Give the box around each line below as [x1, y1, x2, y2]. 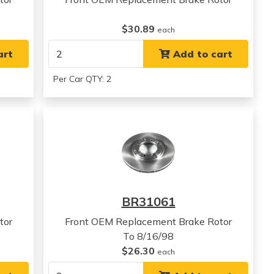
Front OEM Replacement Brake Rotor [65, 215, 232, 228]
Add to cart [169, 48, 232, 60]
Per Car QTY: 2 [53, 73, 112, 84]
